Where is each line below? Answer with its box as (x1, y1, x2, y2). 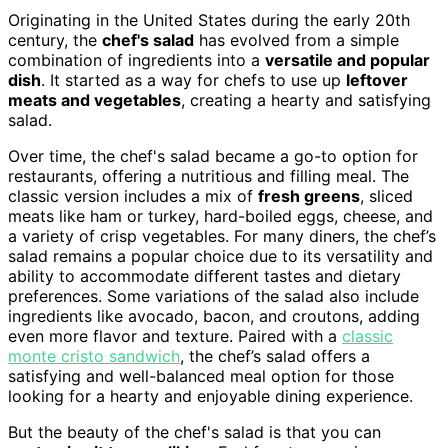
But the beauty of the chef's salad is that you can (8, 422, 381, 443)
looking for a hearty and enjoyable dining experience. (8, 386, 413, 407)
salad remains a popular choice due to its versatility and (8, 246, 433, 267)
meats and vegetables (8, 90, 181, 111)
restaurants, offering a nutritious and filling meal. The (8, 166, 409, 187)
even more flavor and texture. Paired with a (8, 326, 342, 347)
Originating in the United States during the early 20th (8, 10, 410, 31)
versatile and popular (265, 50, 430, 71)
